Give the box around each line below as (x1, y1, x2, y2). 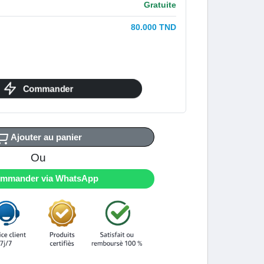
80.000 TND (131, 22, 177, 32)
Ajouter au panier (11, 131, 82, 142)
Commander (21, 83, 76, 94)
